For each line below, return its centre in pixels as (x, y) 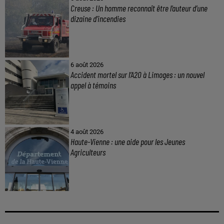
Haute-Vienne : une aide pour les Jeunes (127, 141)
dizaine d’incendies (98, 18)
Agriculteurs (88, 152)
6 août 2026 (87, 65)
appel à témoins (93, 85)
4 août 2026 (87, 131)
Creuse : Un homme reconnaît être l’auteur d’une (139, 8)
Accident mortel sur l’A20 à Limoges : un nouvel (137, 75)
